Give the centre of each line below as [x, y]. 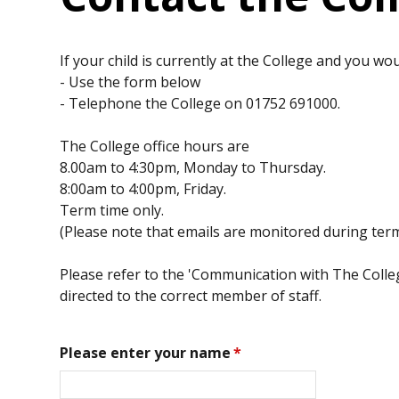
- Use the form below [130, 81]
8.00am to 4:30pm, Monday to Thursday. [193, 167]
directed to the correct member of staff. [191, 295]
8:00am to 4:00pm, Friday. [143, 188]
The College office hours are [155, 146]
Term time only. [112, 210]
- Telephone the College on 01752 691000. [200, 103]
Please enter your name [146, 353]
